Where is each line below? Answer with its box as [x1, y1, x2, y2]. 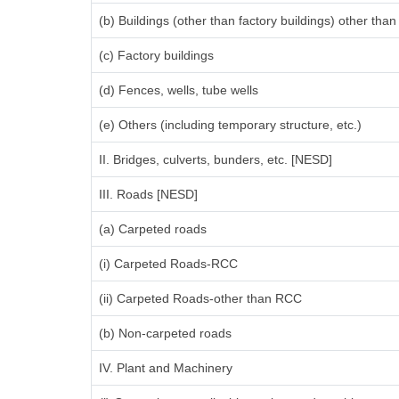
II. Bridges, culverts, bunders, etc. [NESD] [99, 152, 332, 167]
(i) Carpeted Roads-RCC [99, 256, 238, 271]
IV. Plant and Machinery [99, 361, 232, 375]
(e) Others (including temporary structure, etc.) [99, 118, 362, 132]
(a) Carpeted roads [99, 222, 207, 236]
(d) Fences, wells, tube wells [99, 83, 258, 97]
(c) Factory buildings [99, 48, 214, 62]
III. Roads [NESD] [99, 187, 198, 201]
